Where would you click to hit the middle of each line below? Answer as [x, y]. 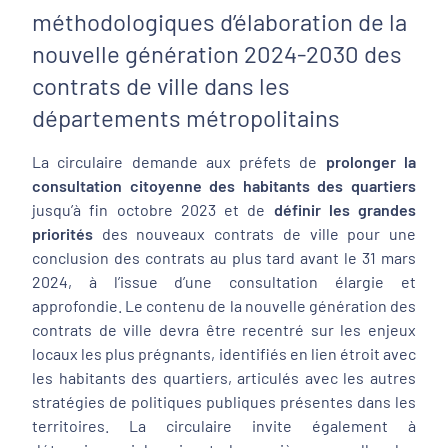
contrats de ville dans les [161, 85]
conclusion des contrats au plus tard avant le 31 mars [224, 257]
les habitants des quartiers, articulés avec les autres [224, 377]
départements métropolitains [186, 117]
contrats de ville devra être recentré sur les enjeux [224, 329]
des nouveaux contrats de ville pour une [254, 233]
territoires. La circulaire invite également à [224, 425]
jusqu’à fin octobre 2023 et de [153, 209]
